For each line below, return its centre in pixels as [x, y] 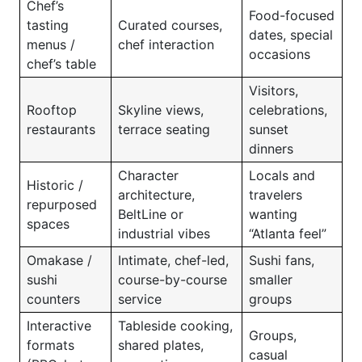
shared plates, [161, 345]
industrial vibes [164, 234]
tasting [48, 25]
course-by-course [173, 280]
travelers [276, 195]
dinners [271, 149]
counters [53, 299]
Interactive [59, 326]
